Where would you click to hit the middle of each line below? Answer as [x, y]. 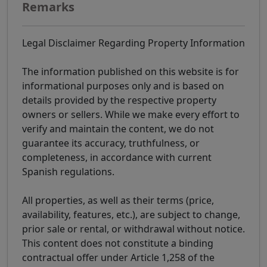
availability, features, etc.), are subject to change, [131, 215]
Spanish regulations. [68, 172]
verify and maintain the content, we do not [118, 129]
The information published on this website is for [131, 72]
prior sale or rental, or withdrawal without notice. [133, 229]
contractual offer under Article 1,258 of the [118, 258]
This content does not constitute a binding [118, 243]
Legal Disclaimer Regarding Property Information [133, 43]
